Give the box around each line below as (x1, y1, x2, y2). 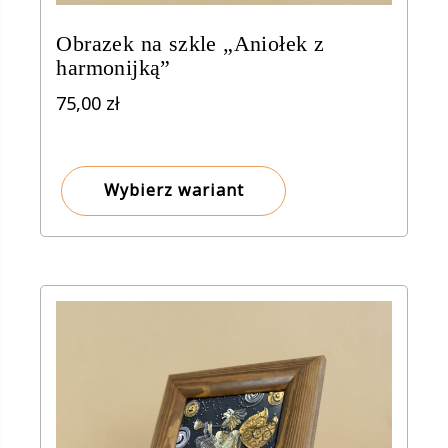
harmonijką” (56, 55, 171, 81)
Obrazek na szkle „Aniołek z (56, 31, 325, 57)
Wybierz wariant (103, 179, 244, 202)
